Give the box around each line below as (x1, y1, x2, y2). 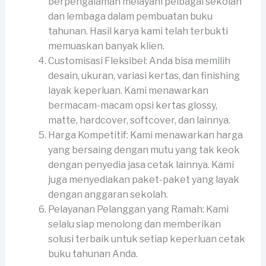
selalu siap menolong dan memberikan (47, 218, 221, 230)
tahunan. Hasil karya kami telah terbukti (47, 26, 228, 37)
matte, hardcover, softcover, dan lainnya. (47, 115, 230, 126)
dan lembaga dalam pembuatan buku (47, 11, 213, 23)
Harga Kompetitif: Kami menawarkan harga (47, 129, 243, 141)
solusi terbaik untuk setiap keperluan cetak (47, 233, 245, 245)
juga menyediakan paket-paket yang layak (47, 174, 239, 186)
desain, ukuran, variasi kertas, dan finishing (47, 70, 240, 82)
